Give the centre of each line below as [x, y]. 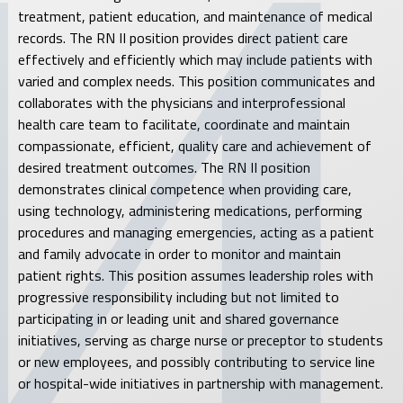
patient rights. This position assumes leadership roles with [196, 275]
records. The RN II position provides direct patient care [183, 37]
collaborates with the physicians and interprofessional [182, 102]
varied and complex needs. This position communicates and [197, 81]
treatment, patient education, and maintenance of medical [195, 16]
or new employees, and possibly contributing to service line [197, 361]
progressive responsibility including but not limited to [179, 296]
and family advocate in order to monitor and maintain [179, 253]
